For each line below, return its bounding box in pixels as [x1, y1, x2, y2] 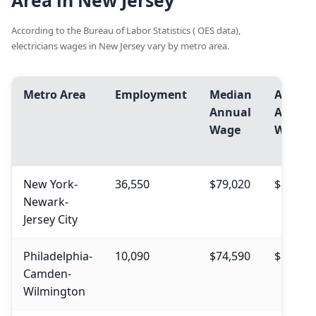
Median [209, 87, 252, 103]
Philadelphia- [23, 248, 92, 265]
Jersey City [23, 212, 78, 228]
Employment [115, 87, 187, 103]
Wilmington [23, 284, 85, 300]
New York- [23, 176, 78, 193]
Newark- [23, 194, 68, 210]
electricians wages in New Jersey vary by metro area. [11, 39, 229, 53]
